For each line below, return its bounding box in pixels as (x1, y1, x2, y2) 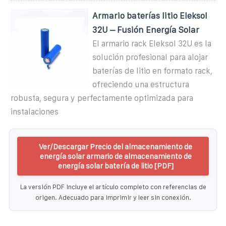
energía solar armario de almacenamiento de (39, 151, 192, 160)
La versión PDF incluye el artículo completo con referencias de (20, 183, 206, 191)
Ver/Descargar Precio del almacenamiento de (39, 142, 192, 151)
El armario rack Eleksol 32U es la (92, 39, 212, 48)
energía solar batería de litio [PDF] (58, 161, 174, 170)
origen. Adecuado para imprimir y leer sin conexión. (35, 193, 191, 201)
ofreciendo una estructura (92, 80, 190, 89)
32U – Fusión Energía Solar (92, 25, 200, 34)
